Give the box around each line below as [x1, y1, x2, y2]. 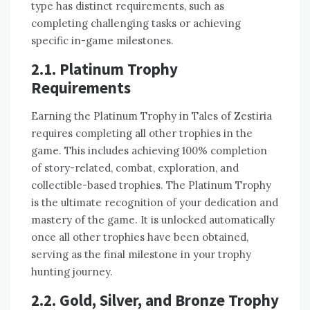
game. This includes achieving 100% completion [31, 143, 267, 157]
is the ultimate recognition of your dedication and [31, 195, 278, 209]
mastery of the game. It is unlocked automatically [31, 212, 275, 226]
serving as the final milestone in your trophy [31, 247, 251, 261]
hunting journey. [31, 264, 113, 278]
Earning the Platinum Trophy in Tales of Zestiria [31, 109, 272, 122]
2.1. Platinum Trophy [31, 58, 178, 79]
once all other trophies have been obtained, [31, 230, 248, 244]
